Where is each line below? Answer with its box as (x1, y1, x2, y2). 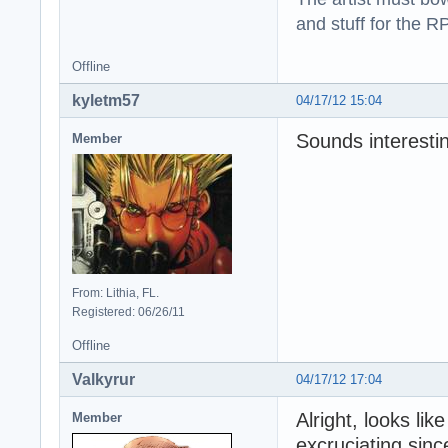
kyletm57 (72, 91, 140, 109)
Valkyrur (72, 370, 135, 388)
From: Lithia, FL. (72, 285, 159, 300)
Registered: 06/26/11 (72, 304, 185, 319)
